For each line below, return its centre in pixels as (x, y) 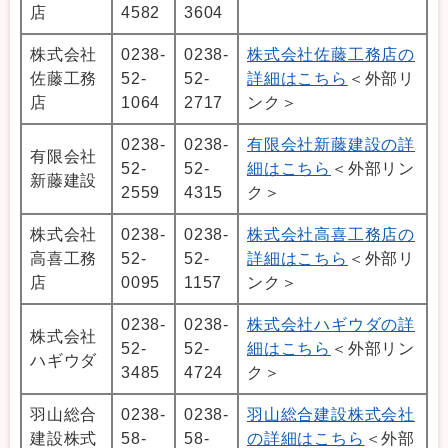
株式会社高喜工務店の (331, 234)
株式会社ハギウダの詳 (331, 324)
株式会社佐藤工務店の (331, 54)
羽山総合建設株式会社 (331, 414)
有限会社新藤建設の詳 (331, 144)
